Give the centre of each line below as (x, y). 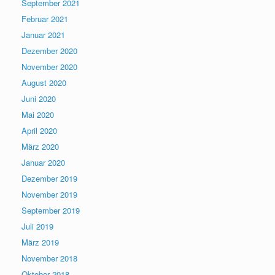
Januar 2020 (43, 163)
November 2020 (49, 67)
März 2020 (40, 147)
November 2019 (49, 195)
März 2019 (40, 242)
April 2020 (39, 131)
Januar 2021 (43, 35)
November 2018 (49, 258)
